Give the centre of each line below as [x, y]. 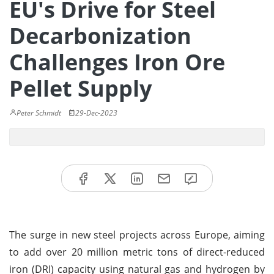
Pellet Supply [80, 88]
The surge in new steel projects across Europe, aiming [137, 235]
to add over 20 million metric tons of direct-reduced [137, 252]
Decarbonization [100, 36]
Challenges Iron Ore [117, 62]
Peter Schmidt [39, 113]
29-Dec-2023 [96, 113]
